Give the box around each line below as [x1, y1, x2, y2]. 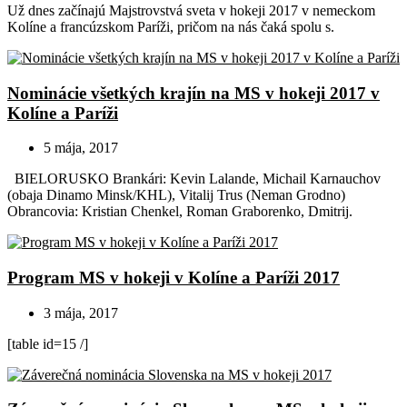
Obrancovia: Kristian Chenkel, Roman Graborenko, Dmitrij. [7, 203, 352, 220]
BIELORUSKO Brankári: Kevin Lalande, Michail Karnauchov [7, 171, 381, 187]
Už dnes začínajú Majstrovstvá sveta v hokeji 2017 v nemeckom [7, 2, 375, 18]
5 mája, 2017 [44, 140, 118, 156]
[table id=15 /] [7, 335, 88, 352]
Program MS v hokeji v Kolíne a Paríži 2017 [7, 268, 340, 287]
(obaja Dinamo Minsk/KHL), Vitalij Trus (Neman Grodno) [7, 187, 345, 203]
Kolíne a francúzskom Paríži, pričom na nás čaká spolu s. [7, 18, 334, 35]
